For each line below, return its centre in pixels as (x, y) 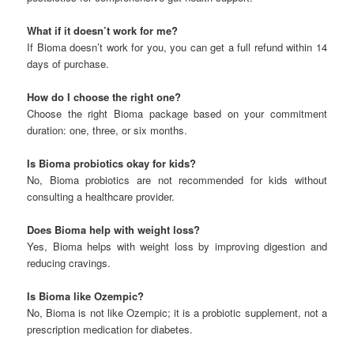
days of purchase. (68, 63)
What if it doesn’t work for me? (103, 30)
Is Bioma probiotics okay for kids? (112, 164)
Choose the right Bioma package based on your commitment (177, 114)
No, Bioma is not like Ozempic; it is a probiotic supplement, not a (177, 313)
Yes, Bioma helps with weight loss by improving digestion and (177, 247)
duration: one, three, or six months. (107, 130)
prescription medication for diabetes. (110, 330)
